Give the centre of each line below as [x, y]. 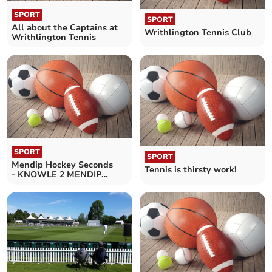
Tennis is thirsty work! [191, 169]
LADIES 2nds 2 [42, 184]
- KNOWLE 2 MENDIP [57, 174]
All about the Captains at [65, 28]
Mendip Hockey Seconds [63, 165]
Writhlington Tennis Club [198, 32]
